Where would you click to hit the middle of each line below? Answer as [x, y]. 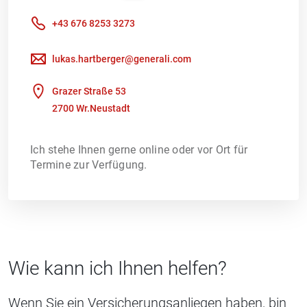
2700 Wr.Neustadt [91, 108]
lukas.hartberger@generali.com [122, 59]
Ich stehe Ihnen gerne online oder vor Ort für [139, 149]
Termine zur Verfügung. [89, 164]
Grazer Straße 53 [89, 91]
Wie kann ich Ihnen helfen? [118, 268]
